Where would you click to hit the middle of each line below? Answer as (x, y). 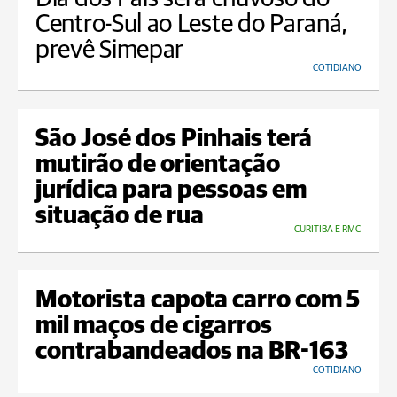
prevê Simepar (110, 51)
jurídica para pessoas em (171, 191)
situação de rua (120, 217)
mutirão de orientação (158, 165)
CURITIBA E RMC (327, 230)
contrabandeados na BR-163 (192, 352)
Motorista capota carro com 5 (198, 301)
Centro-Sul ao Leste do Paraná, (192, 25)
